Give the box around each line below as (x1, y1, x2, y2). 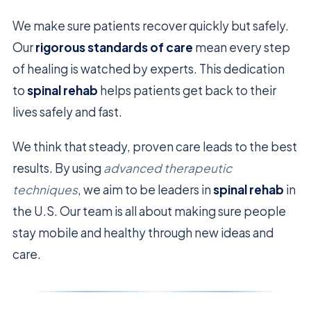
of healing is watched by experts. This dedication (12, 60, 285, 76)
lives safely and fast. (12, 103, 122, 119)
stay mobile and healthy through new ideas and (12, 224, 274, 240)
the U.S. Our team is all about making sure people (12, 203, 286, 219)
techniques (12, 181, 78, 197)
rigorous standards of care (35, 39, 193, 55)
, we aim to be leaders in (78, 181, 213, 197)
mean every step (193, 39, 290, 55)
